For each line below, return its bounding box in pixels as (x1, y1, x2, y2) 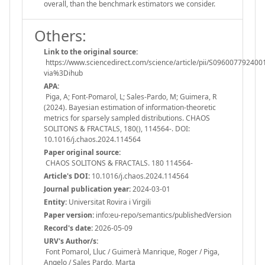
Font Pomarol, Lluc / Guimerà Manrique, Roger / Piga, (44, 246, 219, 257)
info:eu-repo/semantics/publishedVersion (94, 209, 231, 220)
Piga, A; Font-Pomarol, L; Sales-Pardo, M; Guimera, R (44, 91, 216, 102)
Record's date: (44, 222, 93, 233)
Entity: (44, 196, 67, 207)
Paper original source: (44, 147, 121, 157)
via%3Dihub (44, 67, 83, 78)
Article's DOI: (44, 170, 90, 181)
